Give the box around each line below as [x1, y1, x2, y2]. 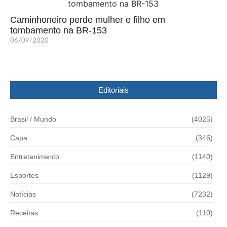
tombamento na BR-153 [10, 25, 107, 36]
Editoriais [98, 86, 129, 95]
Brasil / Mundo [10, 115, 56, 124]
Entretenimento [10, 153, 59, 161]
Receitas [10, 209, 38, 217]
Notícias [10, 190, 36, 199]
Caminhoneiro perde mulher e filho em [10, 15, 165, 25]
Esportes [10, 171, 39, 180]
